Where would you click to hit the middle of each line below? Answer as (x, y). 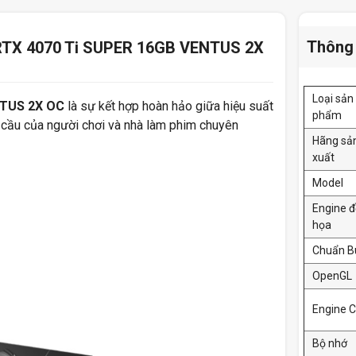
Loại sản (333, 98)
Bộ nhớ (330, 343)
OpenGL (332, 275)
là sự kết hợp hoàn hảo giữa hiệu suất (169, 106)
